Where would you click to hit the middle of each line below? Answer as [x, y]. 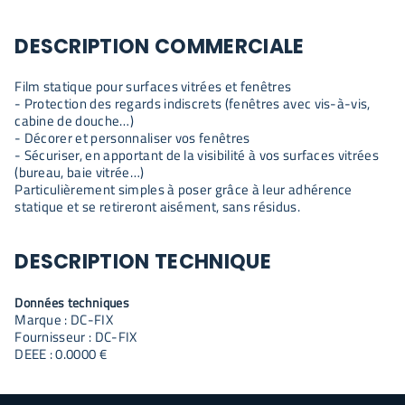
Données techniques [72, 302]
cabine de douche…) [74, 121]
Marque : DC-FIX [64, 320]
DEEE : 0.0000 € [61, 354]
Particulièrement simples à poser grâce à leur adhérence [184, 189]
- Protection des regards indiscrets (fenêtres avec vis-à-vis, [193, 104]
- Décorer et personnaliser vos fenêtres [132, 138]
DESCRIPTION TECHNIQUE [143, 262]
